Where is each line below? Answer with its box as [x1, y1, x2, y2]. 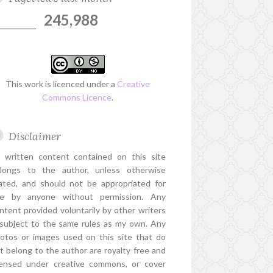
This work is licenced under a [5, 79, 118, 90]
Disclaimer [9, 129, 62, 144]
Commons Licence [42, 92, 112, 103]
